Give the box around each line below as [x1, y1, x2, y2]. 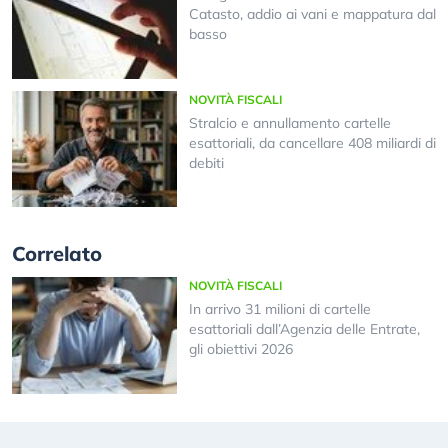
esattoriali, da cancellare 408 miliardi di [188, 133, 436, 152]
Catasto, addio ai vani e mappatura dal [188, 5, 436, 24]
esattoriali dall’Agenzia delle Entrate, [188, 320, 420, 339]
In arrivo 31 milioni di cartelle [188, 300, 371, 319]
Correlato [12, 241, 102, 267]
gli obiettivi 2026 [188, 340, 293, 359]
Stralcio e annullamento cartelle [188, 113, 391, 132]
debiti [188, 153, 224, 172]
